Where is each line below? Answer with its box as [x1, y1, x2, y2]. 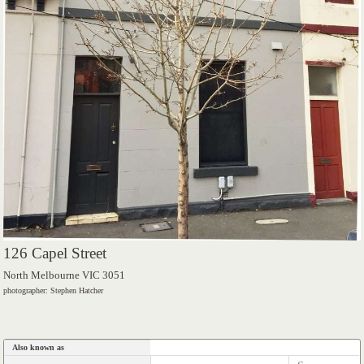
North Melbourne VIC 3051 [3, 269, 126, 282]
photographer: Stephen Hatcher [3, 286, 104, 296]
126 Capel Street [3, 245, 107, 262]
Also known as [12, 342, 65, 352]
